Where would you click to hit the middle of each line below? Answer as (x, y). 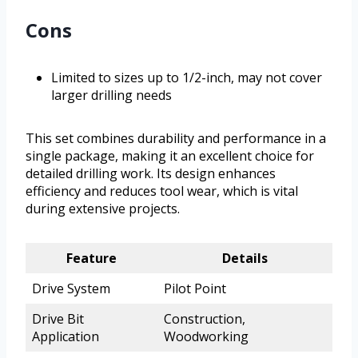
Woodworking (206, 336)
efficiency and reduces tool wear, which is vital (162, 191)
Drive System (71, 288)
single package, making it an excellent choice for (170, 155)
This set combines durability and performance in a (176, 138)
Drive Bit (58, 318)
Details (245, 258)
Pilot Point (195, 288)
